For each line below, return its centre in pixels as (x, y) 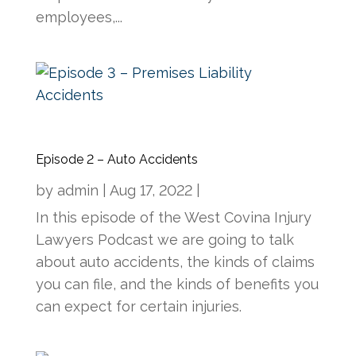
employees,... (79, 17)
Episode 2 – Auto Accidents (116, 159)
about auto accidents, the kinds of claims (175, 261)
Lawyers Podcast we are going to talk (164, 239)
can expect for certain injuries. (138, 306)
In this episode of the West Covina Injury (173, 217)
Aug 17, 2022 (151, 190)
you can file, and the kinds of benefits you (177, 284)
